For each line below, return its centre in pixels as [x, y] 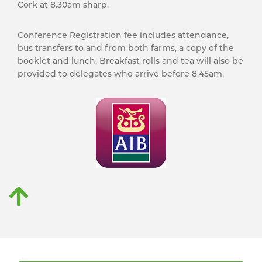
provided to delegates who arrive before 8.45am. [121, 74]
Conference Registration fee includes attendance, [123, 35]
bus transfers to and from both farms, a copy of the [126, 48]
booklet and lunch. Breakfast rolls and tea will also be [130, 61]
